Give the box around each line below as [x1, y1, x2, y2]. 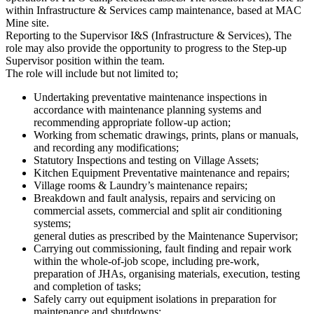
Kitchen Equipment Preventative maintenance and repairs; [34, 167, 289, 179]
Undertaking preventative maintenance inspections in [34, 91, 267, 104]
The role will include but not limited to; [6, 67, 178, 80]
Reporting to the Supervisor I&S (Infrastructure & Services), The [6, 29, 292, 42]
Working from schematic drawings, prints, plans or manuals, [34, 129, 299, 142]
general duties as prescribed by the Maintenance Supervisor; [34, 230, 298, 243]
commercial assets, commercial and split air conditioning [34, 205, 282, 217]
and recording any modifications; [34, 142, 179, 154]
